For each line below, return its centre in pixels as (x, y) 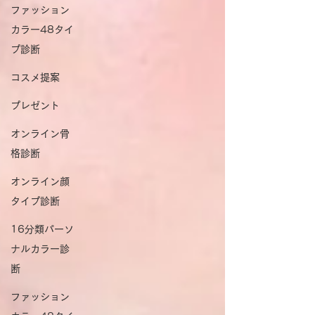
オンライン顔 (40, 181)
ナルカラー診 (40, 249)
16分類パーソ (42, 229)
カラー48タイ (42, 30)
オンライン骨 (40, 134)
